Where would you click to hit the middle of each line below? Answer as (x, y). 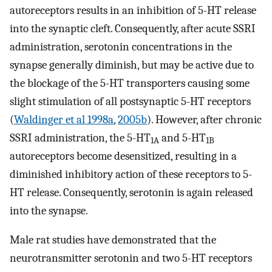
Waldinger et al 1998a (64, 119)
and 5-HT (182, 138)
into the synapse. (49, 210)
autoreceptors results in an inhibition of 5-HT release (133, 10)
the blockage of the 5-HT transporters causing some (130, 83)
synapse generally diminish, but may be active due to (132, 65)
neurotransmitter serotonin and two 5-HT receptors (131, 258)
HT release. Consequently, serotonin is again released (131, 192)
